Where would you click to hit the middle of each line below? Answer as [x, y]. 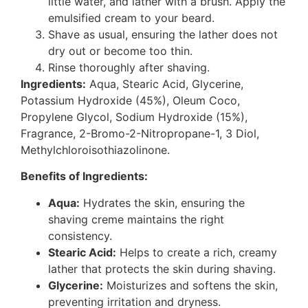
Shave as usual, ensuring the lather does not [163, 34]
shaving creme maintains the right [136, 219]
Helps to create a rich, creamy [197, 252]
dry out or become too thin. [120, 51]
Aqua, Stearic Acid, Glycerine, [165, 84]
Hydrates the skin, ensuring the [162, 202]
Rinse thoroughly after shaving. [129, 67]
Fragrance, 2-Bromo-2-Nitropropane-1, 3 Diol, [140, 133]
